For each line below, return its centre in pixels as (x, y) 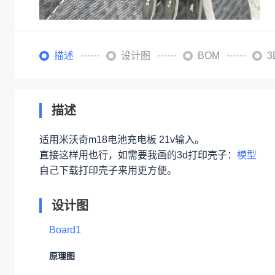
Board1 (65, 230)
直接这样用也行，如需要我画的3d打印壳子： (138, 155)
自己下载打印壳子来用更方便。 (108, 171)
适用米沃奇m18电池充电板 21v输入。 (122, 140)
